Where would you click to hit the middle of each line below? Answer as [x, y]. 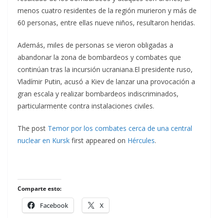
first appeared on [99, 140]
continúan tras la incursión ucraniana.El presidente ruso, [105, 69]
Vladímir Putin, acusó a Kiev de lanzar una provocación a [106, 82]
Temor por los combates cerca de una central [120, 128]
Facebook [54, 205]
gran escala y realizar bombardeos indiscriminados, [98, 94]
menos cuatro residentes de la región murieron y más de [107, 10]
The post [33, 128]
